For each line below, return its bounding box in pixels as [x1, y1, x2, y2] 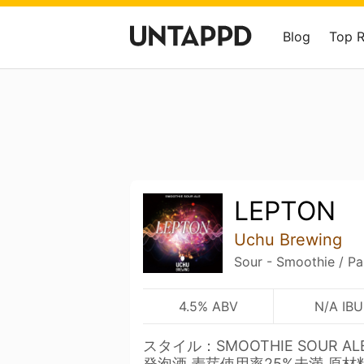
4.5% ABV [178, 297, 238, 314]
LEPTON [233, 195, 336, 227]
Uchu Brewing [233, 230, 342, 249]
